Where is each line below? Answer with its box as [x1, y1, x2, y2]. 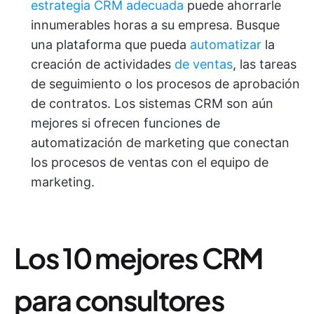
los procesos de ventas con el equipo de [31, 155, 268, 170]
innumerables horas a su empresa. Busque [31, 18, 280, 32]
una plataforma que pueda [31, 37, 190, 52]
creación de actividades [31, 57, 175, 71]
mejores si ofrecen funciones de [31, 116, 220, 130]
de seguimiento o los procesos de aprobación [31, 76, 300, 91]
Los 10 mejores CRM [14, 240, 263, 275]
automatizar [190, 37, 261, 52]
